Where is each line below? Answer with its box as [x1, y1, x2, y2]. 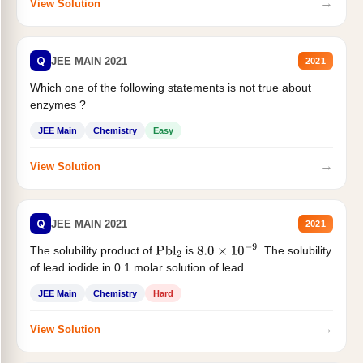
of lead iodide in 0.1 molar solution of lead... [30, 261, 254, 275]
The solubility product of [30, 244, 156, 258]
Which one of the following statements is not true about [30, 81, 311, 95]
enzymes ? [30, 98, 86, 112]
